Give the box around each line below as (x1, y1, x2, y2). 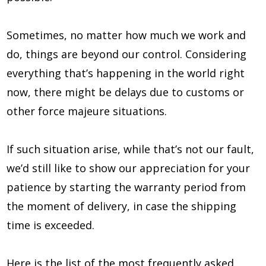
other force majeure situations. (7, 104, 167, 118)
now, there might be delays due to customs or (7, 85, 244, 99)
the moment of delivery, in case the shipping (7, 199, 236, 213)
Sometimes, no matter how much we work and (7, 28, 246, 42)
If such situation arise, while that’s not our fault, (7, 142, 254, 156)
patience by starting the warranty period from (7, 180, 246, 194)
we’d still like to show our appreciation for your (7, 161, 250, 175)
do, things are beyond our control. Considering (7, 47, 246, 61)
